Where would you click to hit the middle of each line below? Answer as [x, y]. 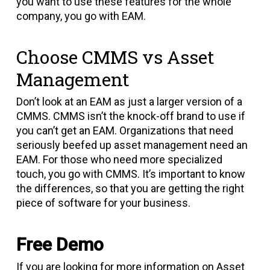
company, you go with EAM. [81, 16]
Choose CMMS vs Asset [115, 57]
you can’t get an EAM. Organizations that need [124, 130]
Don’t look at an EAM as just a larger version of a [129, 102]
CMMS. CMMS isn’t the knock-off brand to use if [130, 116]
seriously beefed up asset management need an [132, 145]
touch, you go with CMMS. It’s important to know [130, 174]
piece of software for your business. [103, 203]
